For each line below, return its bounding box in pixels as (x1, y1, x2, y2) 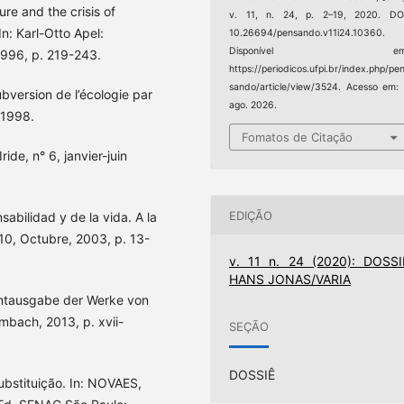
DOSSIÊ (229, 367, 276, 383)
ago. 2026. (229, 98, 278, 111)
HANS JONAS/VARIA (229, 271, 352, 288)
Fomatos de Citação (242, 130, 353, 145)
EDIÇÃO (229, 207, 273, 223)
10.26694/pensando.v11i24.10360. (229, 26, 386, 39)
